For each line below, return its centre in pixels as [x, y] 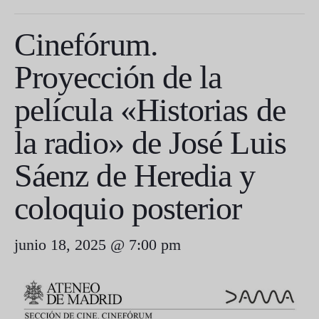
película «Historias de [150, 110]
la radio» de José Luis [150, 143]
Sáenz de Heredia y [135, 176]
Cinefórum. [86, 45]
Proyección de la [118, 77]
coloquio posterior [128, 208]
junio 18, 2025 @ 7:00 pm [98, 245]
